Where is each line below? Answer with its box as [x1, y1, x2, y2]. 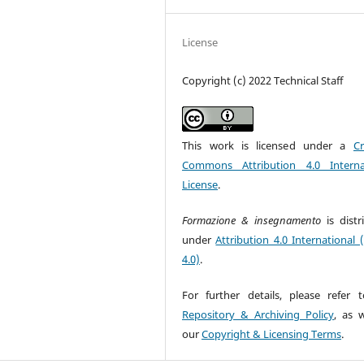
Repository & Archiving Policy [182, 307, 334, 323]
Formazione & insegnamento [182, 213, 327, 228]
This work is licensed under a [182, 138, 353, 154]
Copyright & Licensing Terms [201, 327, 342, 342]
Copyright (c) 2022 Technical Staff [182, 73, 344, 89]
